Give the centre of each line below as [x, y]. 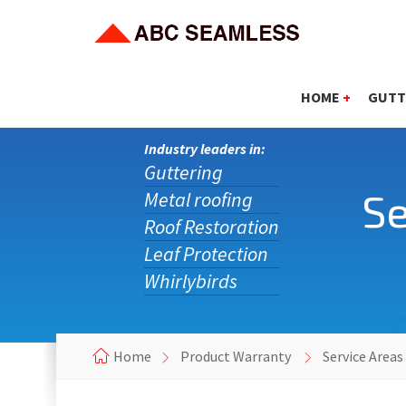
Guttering [183, 172]
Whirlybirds [190, 281]
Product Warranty [236, 356]
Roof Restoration [211, 227]
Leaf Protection [206, 254]
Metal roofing [198, 199]
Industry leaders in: [204, 149]
